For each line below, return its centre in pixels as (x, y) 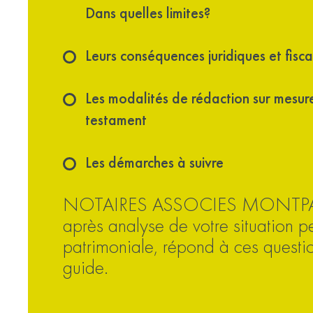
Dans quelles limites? (148, 13)
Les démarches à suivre (154, 162)
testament (116, 120)
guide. (86, 267)
